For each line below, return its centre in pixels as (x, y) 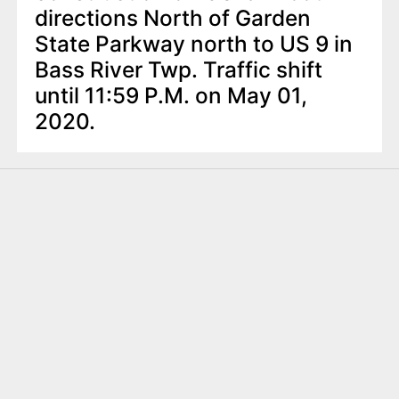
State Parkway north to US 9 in (193, 44)
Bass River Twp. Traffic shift (178, 70)
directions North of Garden (172, 18)
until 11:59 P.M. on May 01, (171, 96)
